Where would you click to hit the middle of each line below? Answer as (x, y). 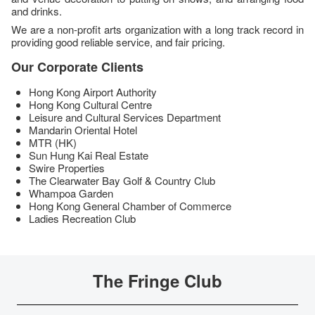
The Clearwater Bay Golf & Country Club (122, 180)
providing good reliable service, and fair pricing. (118, 42)
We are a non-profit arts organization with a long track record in (157, 29)
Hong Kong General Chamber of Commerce (130, 206)
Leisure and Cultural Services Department (125, 117)
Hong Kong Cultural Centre (90, 104)
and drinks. (37, 11)
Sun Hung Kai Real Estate (89, 155)
